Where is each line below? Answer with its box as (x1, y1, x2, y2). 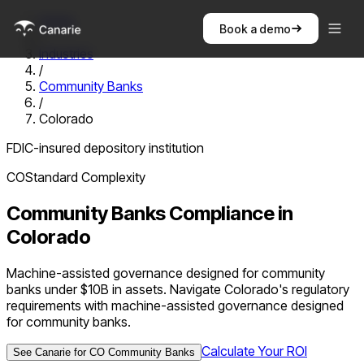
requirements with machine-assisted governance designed (6, 297, 344, 314)
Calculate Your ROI (201, 342, 307, 359)
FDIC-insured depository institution (6, 140, 204, 156)
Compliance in (165, 201, 293, 225)
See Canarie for (13, 345, 89, 358)
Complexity (78, 169, 145, 185)
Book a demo (219, 21, 291, 36)
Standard (25, 169, 78, 185)
